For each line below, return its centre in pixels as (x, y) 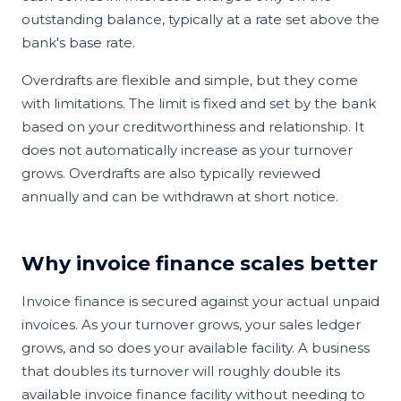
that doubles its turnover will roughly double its (181, 371)
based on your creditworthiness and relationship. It (193, 126)
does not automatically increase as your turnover (187, 149)
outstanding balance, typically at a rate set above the (200, 19)
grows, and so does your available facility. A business (196, 347)
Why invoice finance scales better (200, 263)
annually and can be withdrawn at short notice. (180, 196)
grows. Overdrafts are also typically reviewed (171, 173)
